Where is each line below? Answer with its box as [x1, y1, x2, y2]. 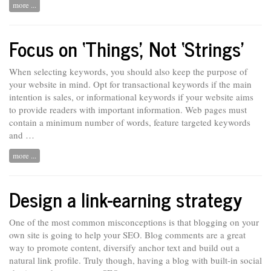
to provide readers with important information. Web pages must [9, 103, 247, 116]
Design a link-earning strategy [9, 183, 242, 215]
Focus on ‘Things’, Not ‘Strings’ [9, 32, 244, 64]
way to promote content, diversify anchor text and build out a [9, 241, 240, 254]
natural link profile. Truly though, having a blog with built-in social [9, 254, 262, 267]
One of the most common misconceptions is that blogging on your [9, 216, 259, 229]
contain [9, 116, 37, 129]
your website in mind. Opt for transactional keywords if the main [9, 78, 252, 91]
